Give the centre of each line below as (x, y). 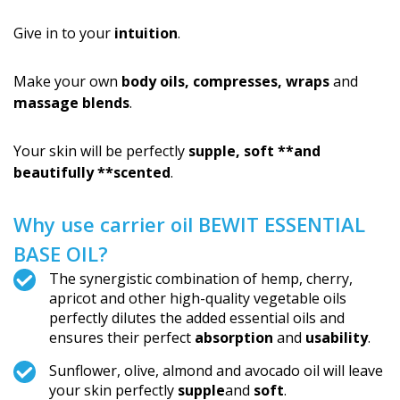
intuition (146, 33)
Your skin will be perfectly (101, 151)
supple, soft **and (254, 151)
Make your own (67, 81)
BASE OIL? (61, 254)
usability (337, 337)
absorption (234, 337)
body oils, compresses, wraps (225, 81)
